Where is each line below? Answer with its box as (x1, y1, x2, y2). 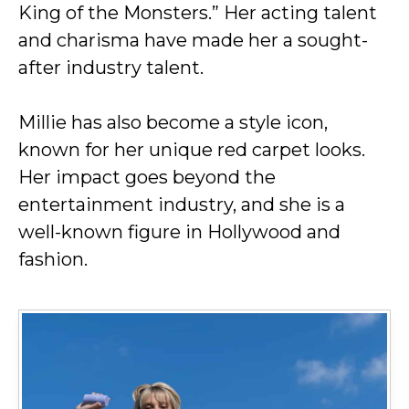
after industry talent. (18, 57, 204, 79)
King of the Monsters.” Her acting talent (18, 2, 377, 24)
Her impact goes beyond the (18, 166, 276, 188)
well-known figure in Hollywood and (18, 221, 341, 243)
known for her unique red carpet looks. (18, 139, 365, 161)
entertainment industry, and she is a (18, 194, 345, 215)
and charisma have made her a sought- (18, 29, 368, 51)
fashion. (18, 248, 88, 270)
